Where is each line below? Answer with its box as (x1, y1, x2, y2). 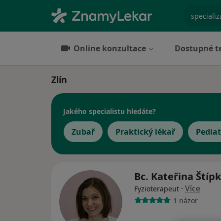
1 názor (173, 195, 198, 205)
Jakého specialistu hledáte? (63, 106, 156, 116)
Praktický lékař (115, 126, 175, 137)
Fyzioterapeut (134, 184, 179, 193)
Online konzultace (74, 43, 146, 54)
